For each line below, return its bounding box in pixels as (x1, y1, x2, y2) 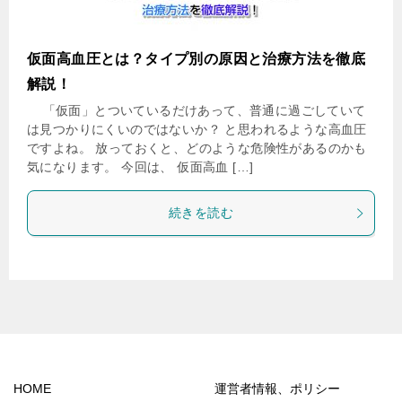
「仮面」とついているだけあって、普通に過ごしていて (27, 103, 366, 118)
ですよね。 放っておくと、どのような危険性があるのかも (27, 141, 367, 155)
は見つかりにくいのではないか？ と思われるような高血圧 (27, 122, 367, 136)
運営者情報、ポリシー (214, 381, 340, 396)
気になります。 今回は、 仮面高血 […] (27, 160, 254, 174)
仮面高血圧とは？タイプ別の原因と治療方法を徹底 (27, 51, 366, 66)
